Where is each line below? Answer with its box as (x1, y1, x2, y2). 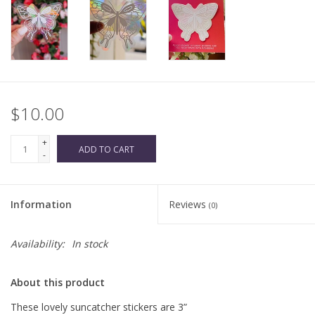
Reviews (169, 198, 209, 212)
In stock (72, 237, 108, 251)
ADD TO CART (79, 143, 134, 156)
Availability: (11, 237, 65, 251)
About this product (11, 276, 105, 290)
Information (11, 198, 72, 212)
